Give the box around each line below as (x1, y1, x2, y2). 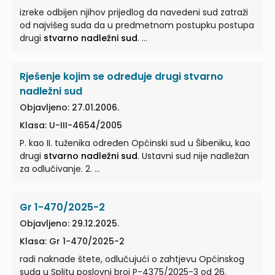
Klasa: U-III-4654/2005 (20, 119, 122, 132)
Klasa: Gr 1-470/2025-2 (20, 235, 125, 248)
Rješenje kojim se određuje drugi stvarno (20, 69, 223, 84)
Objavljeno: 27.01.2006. (20, 101, 119, 114)
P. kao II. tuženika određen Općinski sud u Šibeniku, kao (20, 137, 250, 150)
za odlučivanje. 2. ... (20, 163, 100, 176)
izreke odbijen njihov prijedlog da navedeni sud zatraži (20, 6, 248, 19)
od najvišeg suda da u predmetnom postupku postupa (20, 19, 107, 32)
